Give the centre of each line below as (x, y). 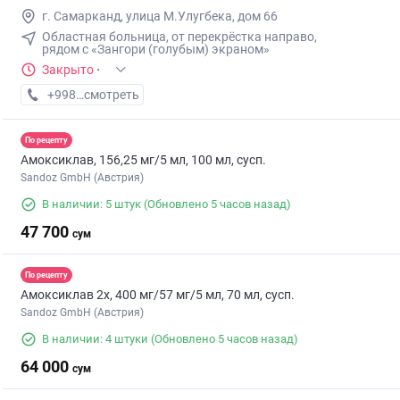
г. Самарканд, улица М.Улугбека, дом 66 (160, 17)
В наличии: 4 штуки (95, 339)
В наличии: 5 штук (92, 204)
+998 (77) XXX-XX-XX (107, 95)
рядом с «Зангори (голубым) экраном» (156, 50)
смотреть (112, 95)
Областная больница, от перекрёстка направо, (179, 37)
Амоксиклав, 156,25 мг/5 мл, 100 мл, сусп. (143, 160)
